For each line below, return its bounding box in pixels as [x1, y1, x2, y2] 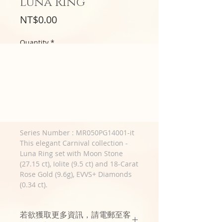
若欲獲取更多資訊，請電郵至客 [20, 210, 131, 221]
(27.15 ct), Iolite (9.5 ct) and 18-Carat [20, 159, 138, 168]
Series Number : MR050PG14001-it [20, 128, 134, 137]
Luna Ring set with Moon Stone [20, 149, 123, 158]
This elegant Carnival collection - [20, 138, 128, 148]
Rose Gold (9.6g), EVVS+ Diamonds [20, 169, 132, 179]
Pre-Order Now [53, 101, 106, 111]
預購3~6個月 [20, 81, 59, 91]
